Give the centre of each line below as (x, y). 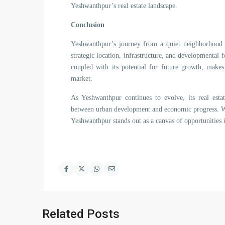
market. (82, 79)
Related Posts (81, 214)
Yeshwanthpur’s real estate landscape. (124, 6)
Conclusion (88, 25)
